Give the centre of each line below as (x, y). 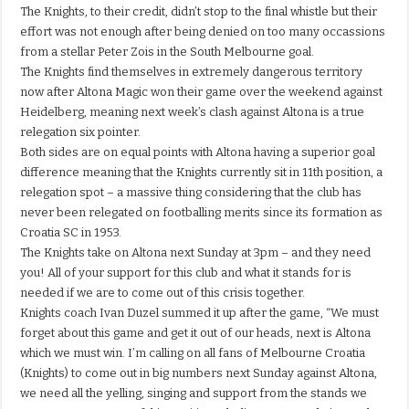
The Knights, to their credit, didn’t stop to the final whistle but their (199, 12)
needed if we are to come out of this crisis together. (163, 293)
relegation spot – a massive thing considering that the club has (191, 193)
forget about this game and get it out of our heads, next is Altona (196, 333)
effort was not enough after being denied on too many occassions (203, 32)
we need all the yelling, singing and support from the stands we (194, 393)
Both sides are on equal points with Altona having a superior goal (198, 152)
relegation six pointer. (81, 132)
